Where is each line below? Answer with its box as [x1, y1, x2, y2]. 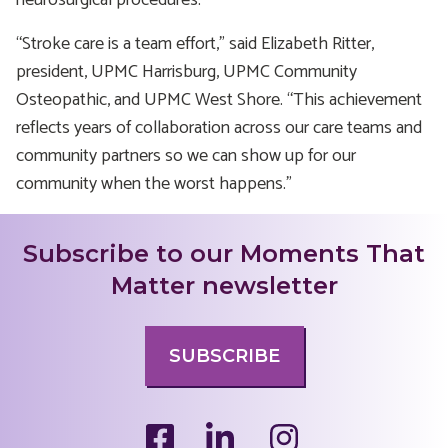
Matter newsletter [110, 271, 338, 300]
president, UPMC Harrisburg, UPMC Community [16, 57, 357, 87]
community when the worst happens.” [16, 169, 292, 199]
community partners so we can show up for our [16, 141, 356, 171]
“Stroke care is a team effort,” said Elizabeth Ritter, [16, 29, 374, 59]
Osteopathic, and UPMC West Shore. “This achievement [16, 85, 422, 115]
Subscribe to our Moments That [23, 239, 425, 268]
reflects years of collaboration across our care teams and [16, 113, 422, 143]
